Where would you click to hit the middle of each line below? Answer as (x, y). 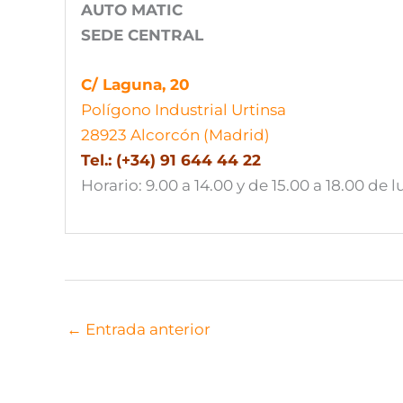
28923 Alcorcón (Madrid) (175, 88)
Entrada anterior (146, 281)
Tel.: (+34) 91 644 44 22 (173, 113)
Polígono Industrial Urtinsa (184, 63)
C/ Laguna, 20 (135, 37)
